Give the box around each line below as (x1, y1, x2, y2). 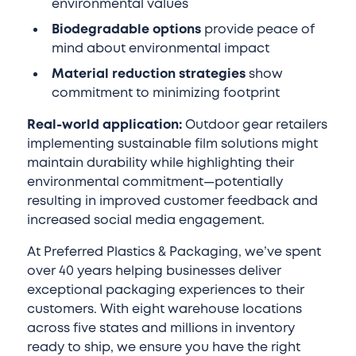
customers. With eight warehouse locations (26, 300, 302, 319)
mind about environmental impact (52, 40, 270, 58)
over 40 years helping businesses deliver (26, 262, 281, 281)
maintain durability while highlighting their (26, 154, 294, 172)
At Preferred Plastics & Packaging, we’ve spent (26, 243, 321, 261)
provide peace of (201, 21, 315, 39)
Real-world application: (26, 116, 182, 134)
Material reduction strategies (52, 65, 246, 83)
